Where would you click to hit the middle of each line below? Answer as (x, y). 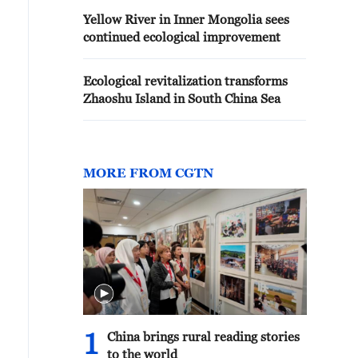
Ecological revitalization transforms (185, 81)
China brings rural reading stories (203, 336)
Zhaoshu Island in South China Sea (182, 98)
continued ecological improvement (182, 37)
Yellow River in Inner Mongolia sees (186, 19)
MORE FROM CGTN (148, 173)
